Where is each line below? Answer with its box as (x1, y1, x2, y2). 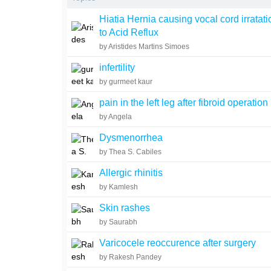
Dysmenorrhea (99, 132, 163, 143)
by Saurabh (99, 218, 138, 226)
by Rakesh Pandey (99, 253, 162, 261)
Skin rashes (99, 203, 151, 213)
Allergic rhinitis (99, 168, 163, 178)
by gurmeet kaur (99, 77, 153, 86)
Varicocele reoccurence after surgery (99, 238, 256, 248)
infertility (99, 62, 135, 73)
